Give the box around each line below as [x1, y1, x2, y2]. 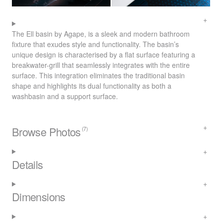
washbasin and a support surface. [12, 91, 118, 101]
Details [12, 156, 43, 172]
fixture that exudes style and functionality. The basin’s [12, 39, 179, 49]
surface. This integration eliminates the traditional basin [12, 70, 185, 80]
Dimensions [12, 189, 65, 205]
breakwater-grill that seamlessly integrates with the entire [12, 59, 190, 70]
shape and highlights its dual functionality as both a [12, 80, 171, 91]
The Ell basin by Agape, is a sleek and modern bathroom [12, 28, 190, 39]
